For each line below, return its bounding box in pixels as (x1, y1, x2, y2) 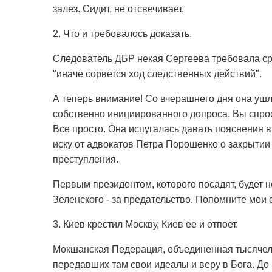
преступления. (53, 154, 118, 165)
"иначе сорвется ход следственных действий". (53, 69, 262, 79)
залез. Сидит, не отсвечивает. (53, 4, 184, 14)
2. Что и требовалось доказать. (53, 29, 192, 39)
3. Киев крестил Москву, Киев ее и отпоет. (53, 219, 238, 229)
